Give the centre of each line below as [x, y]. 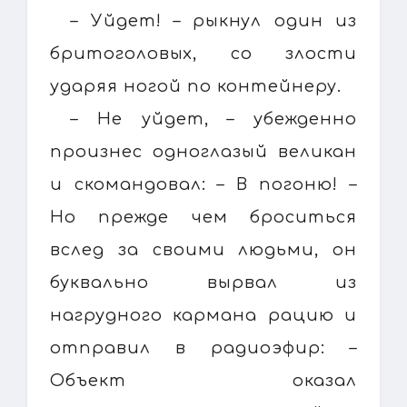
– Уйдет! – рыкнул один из [214, 20]
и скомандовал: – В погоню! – [203, 184]
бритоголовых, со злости [203, 53]
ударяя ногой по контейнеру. [196, 86]
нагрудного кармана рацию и [203, 315]
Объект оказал [203, 380]
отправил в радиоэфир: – [203, 347]
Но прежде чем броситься [203, 217]
